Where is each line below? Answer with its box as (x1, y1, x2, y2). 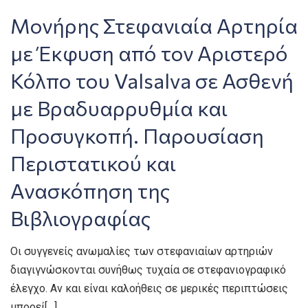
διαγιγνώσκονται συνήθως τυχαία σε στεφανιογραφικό (10, 263, 286, 276)
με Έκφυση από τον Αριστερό (10, 40, 288, 65)
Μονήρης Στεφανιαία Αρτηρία (10, 12, 298, 38)
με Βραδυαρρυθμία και (10, 95, 228, 120)
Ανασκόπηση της (10, 177, 170, 203)
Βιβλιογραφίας (10, 205, 151, 230)
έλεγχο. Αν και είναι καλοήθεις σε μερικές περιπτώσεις (10, 282, 288, 295)
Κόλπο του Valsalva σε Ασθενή (10, 67, 294, 93)
